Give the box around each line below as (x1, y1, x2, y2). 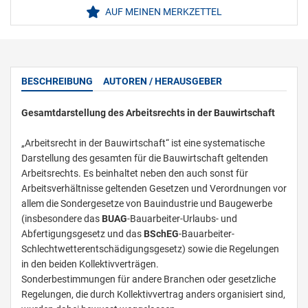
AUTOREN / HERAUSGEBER (103, 76, 222, 87)
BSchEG (144, 228, 179, 240)
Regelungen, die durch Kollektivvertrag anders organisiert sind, (21, 289, 285, 300)
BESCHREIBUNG (21, 76, 93, 87)
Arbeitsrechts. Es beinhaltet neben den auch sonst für (21, 168, 248, 179)
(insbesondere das (21, 213, 102, 225)
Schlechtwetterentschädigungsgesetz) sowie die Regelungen (21, 243, 279, 255)
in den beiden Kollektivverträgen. (21, 258, 159, 270)
